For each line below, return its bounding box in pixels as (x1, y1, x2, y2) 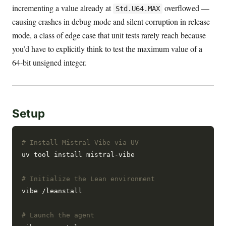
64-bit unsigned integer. (12, 56, 87, 68)
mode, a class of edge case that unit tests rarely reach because (12, 29, 206, 40)
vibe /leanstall (22, 187, 83, 195)
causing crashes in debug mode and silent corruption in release (12, 16, 210, 27)
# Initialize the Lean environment (22, 175, 155, 183)
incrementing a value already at (12, 2, 113, 13)
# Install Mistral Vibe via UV (22, 138, 139, 146)
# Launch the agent (22, 211, 95, 219)
